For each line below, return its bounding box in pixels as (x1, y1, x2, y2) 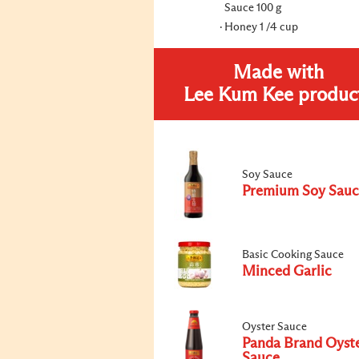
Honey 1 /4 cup (224, 22, 298, 33)
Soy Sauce (242, 169, 292, 180)
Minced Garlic (242, 264, 332, 279)
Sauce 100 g (224, 2, 281, 14)
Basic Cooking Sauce (242, 249, 344, 260)
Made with (232, 63, 324, 83)
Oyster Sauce (242, 321, 307, 333)
